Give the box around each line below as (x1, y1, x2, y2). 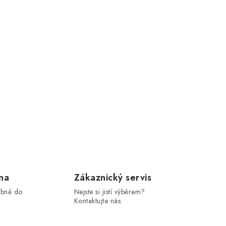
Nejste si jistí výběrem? (74, 186, 145, 197)
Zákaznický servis (74, 171, 151, 184)
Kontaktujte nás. (74, 195, 123, 206)
